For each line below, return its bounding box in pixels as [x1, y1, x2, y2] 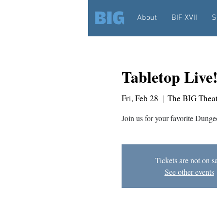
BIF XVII [171, 13, 197, 23]
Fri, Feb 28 [121, 92, 158, 104]
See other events [164, 166, 214, 177]
